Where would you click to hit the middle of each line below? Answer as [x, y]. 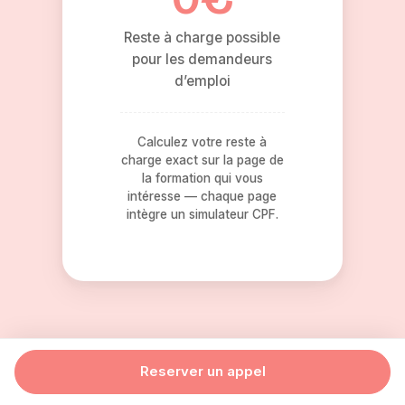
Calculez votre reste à [202, 142]
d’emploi [202, 81]
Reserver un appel [202, 372]
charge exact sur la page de [202, 160]
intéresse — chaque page [202, 196]
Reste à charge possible [202, 38]
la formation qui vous [202, 178]
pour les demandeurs [202, 59]
